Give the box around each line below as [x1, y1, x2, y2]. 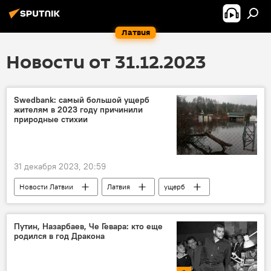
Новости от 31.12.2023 [6, 50, 206, 76]
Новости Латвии [19, 182, 73, 192]
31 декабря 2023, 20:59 [14, 161, 106, 172]
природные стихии [14, 114, 88, 125]
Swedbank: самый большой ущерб [14, 94, 149, 105]
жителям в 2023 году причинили [14, 104, 143, 115]
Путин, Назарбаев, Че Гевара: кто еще [14, 221, 163, 232]
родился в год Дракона [14, 230, 105, 242]
